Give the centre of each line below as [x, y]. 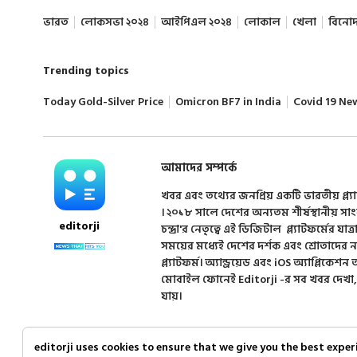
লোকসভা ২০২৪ [114, 22]
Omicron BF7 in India [228, 101]
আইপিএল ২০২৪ [196, 22]
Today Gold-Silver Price [103, 101]
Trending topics [86, 70]
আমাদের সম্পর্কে [198, 167]
